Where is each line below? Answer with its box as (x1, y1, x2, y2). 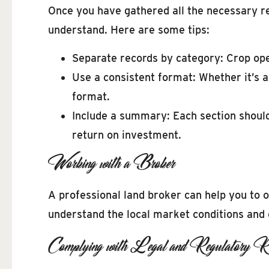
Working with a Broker (48, 148, 175, 177)
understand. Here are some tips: (48, 23, 210, 37)
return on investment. (72, 128, 181, 141)
